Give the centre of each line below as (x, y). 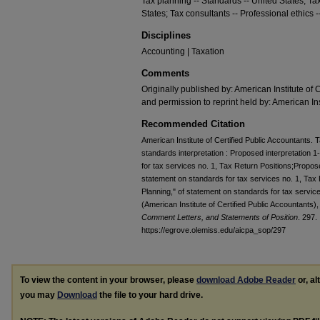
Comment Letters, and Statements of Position (220, 217)
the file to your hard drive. (150, 295)
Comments (165, 73)
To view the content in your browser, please (108, 280)
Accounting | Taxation (183, 51)
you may (39, 295)
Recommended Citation (193, 124)
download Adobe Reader (246, 280)
